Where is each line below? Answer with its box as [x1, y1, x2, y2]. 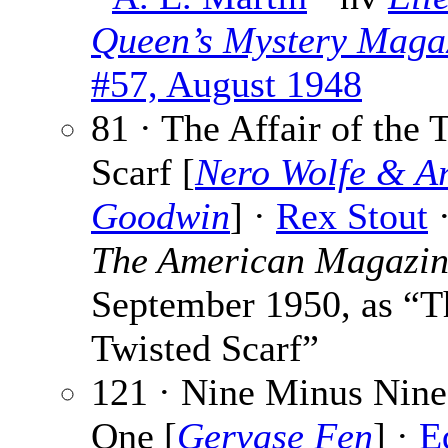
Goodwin [91, 195, 230, 238]
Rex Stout [276, 195, 428, 238]
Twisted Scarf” [91, 327, 319, 370]
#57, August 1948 [91, 63, 362, 106]
